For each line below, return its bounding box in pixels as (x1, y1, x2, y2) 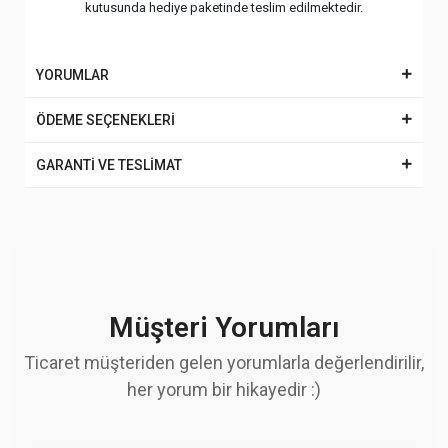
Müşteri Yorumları (108, 311, 340, 345)
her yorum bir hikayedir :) (127, 379, 321, 401)
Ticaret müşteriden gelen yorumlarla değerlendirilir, (24, 352, 424, 374)
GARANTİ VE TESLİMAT (36, 157, 182, 174)
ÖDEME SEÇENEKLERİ (36, 112, 175, 129)
